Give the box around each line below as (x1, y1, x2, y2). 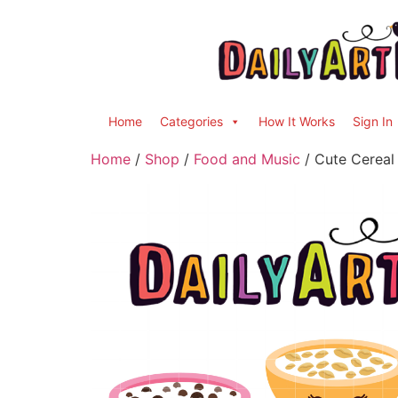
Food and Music (194, 150, 300, 168)
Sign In (353, 114, 393, 129)
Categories (160, 114, 223, 129)
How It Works (259, 114, 335, 129)
